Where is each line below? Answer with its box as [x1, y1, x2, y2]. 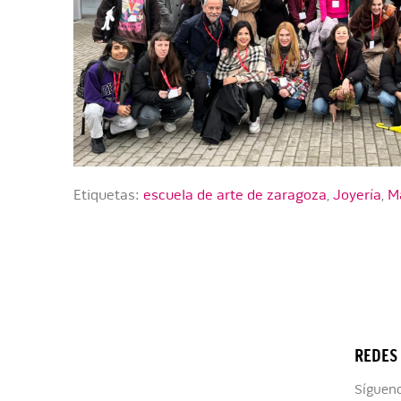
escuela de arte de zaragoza [143, 185, 328, 204]
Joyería [333, 185, 382, 204]
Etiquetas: [73, 185, 144, 204]
